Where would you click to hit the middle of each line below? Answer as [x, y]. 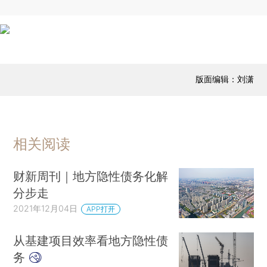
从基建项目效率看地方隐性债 [91, 240]
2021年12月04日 [46, 209]
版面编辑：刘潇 [224, 79]
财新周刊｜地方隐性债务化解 [91, 176]
